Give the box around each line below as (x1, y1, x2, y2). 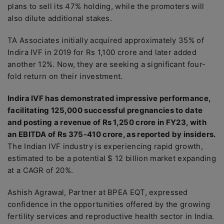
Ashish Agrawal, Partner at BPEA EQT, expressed (7, 187, 188, 197)
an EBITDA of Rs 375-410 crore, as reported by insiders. (7, 129, 216, 139)
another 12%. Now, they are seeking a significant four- (7, 59, 206, 69)
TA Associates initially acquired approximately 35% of (7, 35, 204, 45)
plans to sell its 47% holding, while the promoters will (7, 1, 204, 11)
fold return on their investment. (7, 71, 123, 81)
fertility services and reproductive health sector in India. (7, 211, 214, 221)
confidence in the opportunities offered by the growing (7, 199, 210, 209)
